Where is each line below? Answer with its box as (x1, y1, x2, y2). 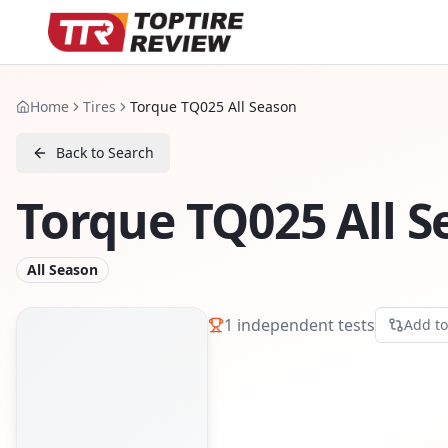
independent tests (233, 313, 375, 336)
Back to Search (56, 143, 154, 162)
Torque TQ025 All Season (130, 97, 297, 116)
